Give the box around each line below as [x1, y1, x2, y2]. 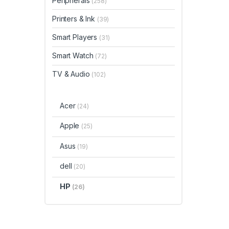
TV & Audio [52, 70, 92, 79]
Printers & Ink [52, 14, 97, 23]
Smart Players [52, 32, 100, 41]
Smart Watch [52, 51, 96, 60]
